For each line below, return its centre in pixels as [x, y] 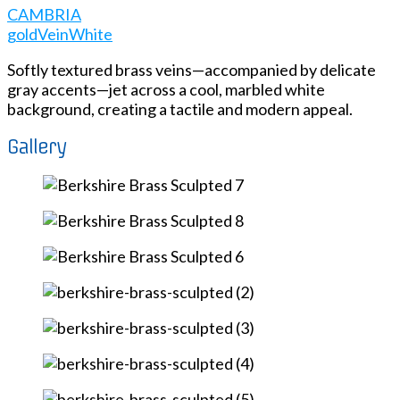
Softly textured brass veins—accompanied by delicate [192, 70]
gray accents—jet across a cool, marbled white [166, 90]
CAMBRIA [44, 15]
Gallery [37, 147]
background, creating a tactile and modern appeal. [180, 109]
